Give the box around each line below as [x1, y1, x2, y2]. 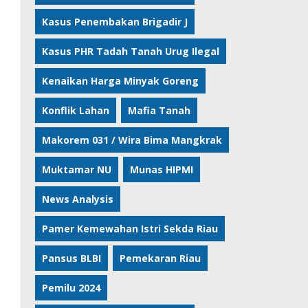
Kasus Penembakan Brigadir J [42, 15, 188, 28]
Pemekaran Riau [120, 252, 201, 265]
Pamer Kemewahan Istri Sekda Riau [42, 222, 219, 235]
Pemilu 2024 [42, 281, 101, 294]
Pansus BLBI [42, 252, 102, 265]
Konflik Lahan [42, 104, 110, 117]
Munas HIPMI [130, 163, 194, 176]
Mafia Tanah [128, 104, 191, 117]
